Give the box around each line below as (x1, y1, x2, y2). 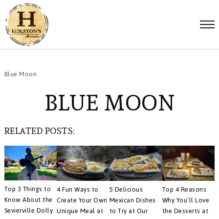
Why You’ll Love (162, 194, 209, 206)
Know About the (4, 194, 53, 206)
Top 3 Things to (4, 183, 51, 196)
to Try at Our (109, 204, 148, 217)
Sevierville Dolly (4, 204, 53, 217)
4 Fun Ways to (57, 183, 99, 196)
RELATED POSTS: (4, 124, 75, 138)
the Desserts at (162, 204, 208, 217)
